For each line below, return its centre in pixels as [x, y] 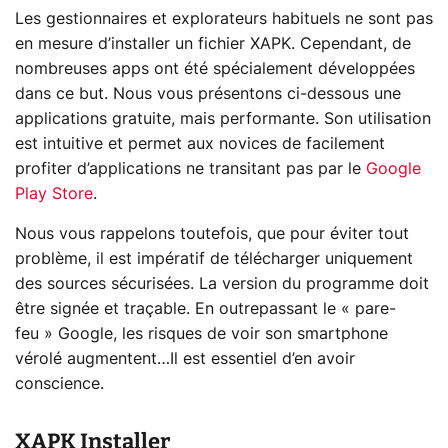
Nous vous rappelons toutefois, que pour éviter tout [212, 233]
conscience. [59, 383]
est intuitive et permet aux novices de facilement [200, 143]
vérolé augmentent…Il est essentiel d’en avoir [185, 358]
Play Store [54, 193]
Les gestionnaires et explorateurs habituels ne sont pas [224, 18]
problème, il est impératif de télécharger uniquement [214, 258]
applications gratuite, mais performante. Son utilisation [223, 118]
